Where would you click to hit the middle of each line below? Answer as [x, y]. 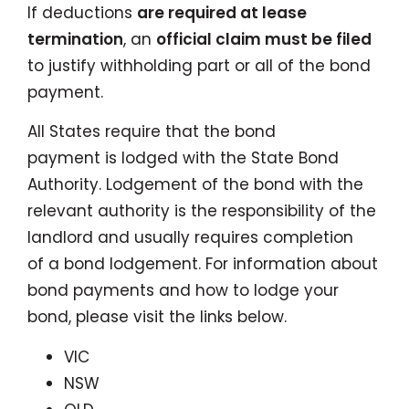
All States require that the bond [152, 131]
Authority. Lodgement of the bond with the [195, 184]
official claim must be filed [264, 39]
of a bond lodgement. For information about [203, 264]
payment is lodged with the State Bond [183, 158]
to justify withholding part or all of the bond [199, 65]
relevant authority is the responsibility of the [202, 211]
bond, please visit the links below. [157, 317]
